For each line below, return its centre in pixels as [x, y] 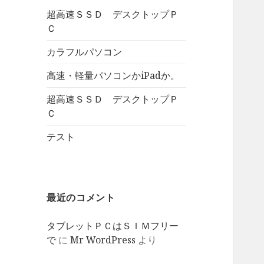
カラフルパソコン [85, 52]
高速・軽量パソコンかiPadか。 [113, 76]
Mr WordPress [103, 240]
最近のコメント [81, 198]
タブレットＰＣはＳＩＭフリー [113, 226]
